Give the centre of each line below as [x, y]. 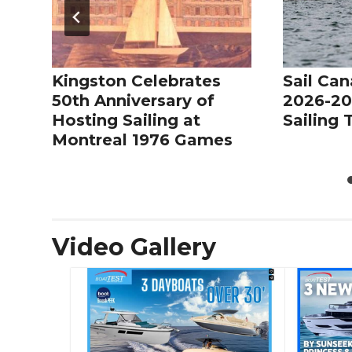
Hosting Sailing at [126, 121]
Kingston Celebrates [136, 81]
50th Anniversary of [133, 101]
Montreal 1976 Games [142, 140]
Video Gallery [134, 247]
